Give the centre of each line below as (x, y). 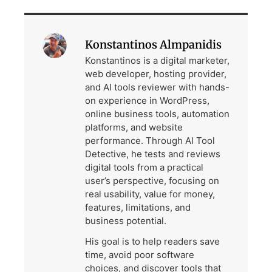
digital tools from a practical (144, 168)
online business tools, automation (157, 114)
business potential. (126, 221)
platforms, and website (134, 127)
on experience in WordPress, (147, 101)
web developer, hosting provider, (156, 74)
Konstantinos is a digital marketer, (157, 61)
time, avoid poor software (140, 255)
